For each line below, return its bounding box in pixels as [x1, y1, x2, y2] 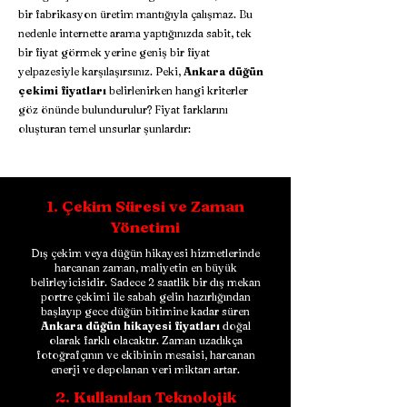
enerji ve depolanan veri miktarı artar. [51, 362, 240, 376]
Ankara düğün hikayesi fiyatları [40, 319, 220, 333]
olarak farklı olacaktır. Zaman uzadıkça [48, 333, 243, 347]
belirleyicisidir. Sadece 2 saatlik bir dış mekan [30, 275, 261, 289]
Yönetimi [111, 217, 180, 236]
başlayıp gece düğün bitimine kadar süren [41, 304, 250, 318]
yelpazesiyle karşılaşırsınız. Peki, [18, 65, 184, 78]
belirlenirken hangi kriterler [106, 84, 248, 97]
